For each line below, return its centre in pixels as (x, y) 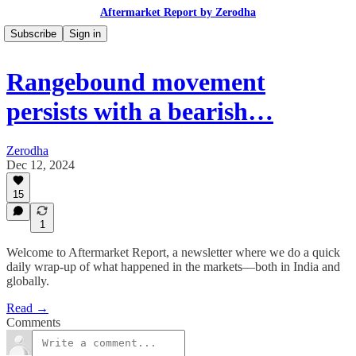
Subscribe (33, 34)
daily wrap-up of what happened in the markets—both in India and (173, 267)
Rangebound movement (136, 82)
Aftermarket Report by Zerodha (178, 12)
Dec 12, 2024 (41, 164)
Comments (33, 322)
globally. (28, 281)
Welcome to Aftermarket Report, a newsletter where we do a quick (173, 252)
